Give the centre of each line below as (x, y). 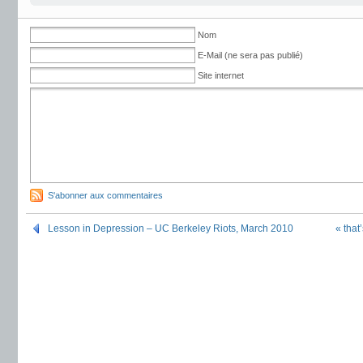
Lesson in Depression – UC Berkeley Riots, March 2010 (171, 228)
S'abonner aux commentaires (105, 195)
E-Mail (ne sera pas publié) (250, 55)
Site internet (221, 75)
